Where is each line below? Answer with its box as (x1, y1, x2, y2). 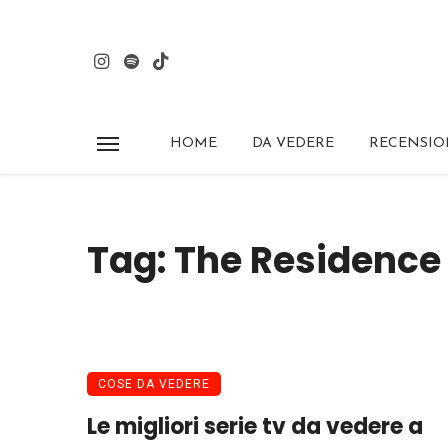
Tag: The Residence (87, 234, 441, 286)
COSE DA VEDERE (98, 377, 210, 392)
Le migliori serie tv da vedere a (87, 411, 423, 443)
